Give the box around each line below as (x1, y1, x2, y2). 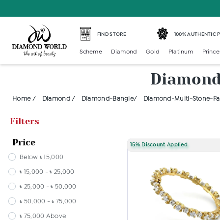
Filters (10, 116, 39, 127)
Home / (12, 96, 35, 102)
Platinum (168, 50, 193, 55)
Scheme (79, 50, 102, 55)
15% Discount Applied (130, 142, 188, 147)
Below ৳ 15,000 (20, 155, 64, 160)
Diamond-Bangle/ (81, 96, 137, 102)
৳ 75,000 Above (20, 214, 66, 219)
